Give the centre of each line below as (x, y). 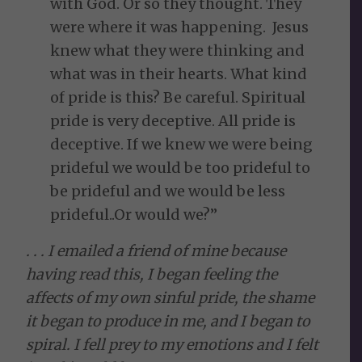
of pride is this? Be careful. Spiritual (178, 98)
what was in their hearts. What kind (179, 74)
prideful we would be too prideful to (181, 168)
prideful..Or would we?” (134, 215)
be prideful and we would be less (168, 192)
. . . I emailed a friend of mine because (156, 250)
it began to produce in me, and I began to (168, 321)
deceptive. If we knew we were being (182, 145)
